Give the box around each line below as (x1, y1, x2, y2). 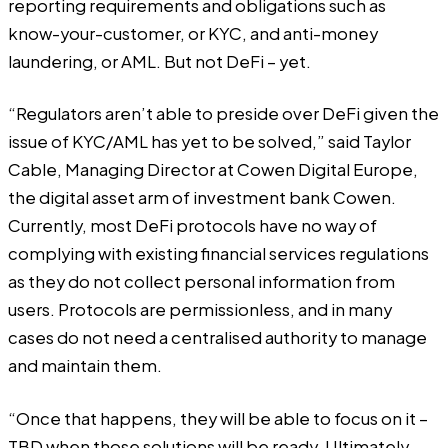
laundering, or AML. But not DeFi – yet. (8, 50, 311, 72)
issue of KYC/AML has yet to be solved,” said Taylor (8, 131, 411, 153)
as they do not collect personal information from (8, 271, 395, 293)
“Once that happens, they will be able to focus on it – (8, 407, 428, 429)
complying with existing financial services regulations (8, 243, 429, 265)
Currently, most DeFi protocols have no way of (8, 215, 377, 237)
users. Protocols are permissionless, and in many (8, 299, 392, 321)
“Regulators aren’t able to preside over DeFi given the (8, 103, 439, 125)
